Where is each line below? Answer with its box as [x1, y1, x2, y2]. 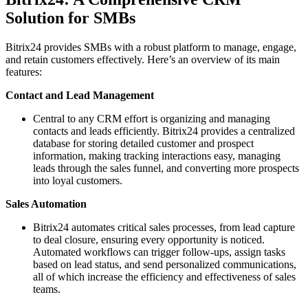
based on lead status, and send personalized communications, [33, 258, 296, 271]
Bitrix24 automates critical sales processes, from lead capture [33, 221, 295, 234]
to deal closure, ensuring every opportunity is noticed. [33, 234, 265, 246]
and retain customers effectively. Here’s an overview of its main [5, 54, 280, 66]
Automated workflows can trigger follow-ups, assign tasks [33, 246, 285, 258]
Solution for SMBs [5, 9, 135, 27]
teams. [33, 283, 60, 296]
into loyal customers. [33, 175, 122, 187]
